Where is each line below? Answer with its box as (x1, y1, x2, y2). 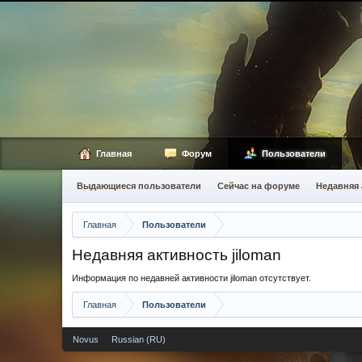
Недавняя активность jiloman (72, 246, 281, 263)
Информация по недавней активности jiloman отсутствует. (72, 273, 311, 283)
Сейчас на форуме (217, 181, 300, 191)
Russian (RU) (112, 335, 166, 344)
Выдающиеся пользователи (77, 181, 201, 191)
